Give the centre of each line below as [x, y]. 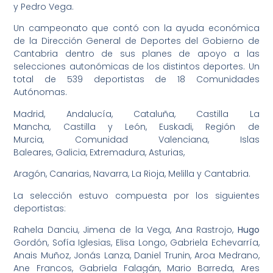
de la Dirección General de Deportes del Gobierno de [136, 41]
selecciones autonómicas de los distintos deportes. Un [136, 67]
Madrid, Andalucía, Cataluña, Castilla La [136, 114]
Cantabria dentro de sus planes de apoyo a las [136, 54]
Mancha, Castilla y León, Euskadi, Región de [136, 126]
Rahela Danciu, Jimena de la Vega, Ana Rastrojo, [126, 229]
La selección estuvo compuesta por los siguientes [136, 195]
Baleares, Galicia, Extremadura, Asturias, [99, 152]
